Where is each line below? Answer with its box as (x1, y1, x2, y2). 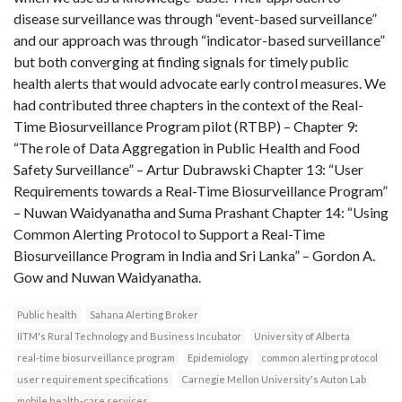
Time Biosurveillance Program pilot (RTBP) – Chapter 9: (13, 117, 358, 135)
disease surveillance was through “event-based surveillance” (13, 9, 377, 27)
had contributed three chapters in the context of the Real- (13, 95, 363, 113)
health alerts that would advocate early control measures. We (13, 74, 386, 92)
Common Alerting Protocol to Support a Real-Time (13, 224, 325, 242)
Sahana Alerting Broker (90, 308, 198, 320)
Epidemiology (188, 351, 249, 363)
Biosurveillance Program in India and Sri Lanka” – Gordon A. (13, 246, 375, 264)
